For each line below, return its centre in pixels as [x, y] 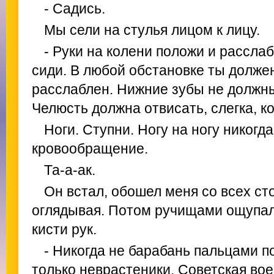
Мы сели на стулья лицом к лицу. [152, 30]
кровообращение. [90, 149]
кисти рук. [64, 229]
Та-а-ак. [70, 170]
